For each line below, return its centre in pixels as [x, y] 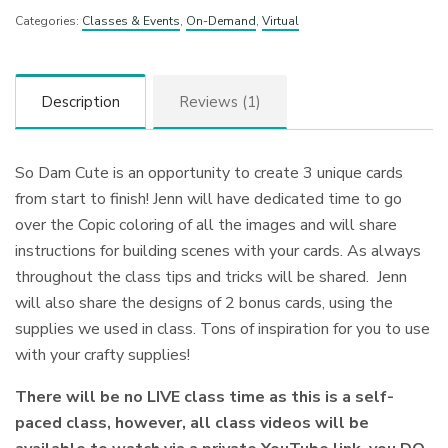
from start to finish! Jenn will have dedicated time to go [209, 198]
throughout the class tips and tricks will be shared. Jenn [211, 276]
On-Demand [221, 21]
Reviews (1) [220, 101]
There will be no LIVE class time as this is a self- [205, 396]
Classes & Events [131, 21]
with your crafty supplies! [103, 354]
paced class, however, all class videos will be [192, 422]
